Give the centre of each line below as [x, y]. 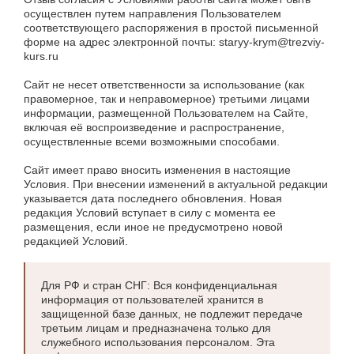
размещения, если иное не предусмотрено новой [153, 227]
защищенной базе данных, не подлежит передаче [172, 314]
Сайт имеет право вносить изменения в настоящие [157, 170]
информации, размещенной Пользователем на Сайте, [166, 113]
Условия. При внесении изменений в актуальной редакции [176, 184]
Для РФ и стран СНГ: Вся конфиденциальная [159, 285]
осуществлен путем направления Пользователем [153, 13]
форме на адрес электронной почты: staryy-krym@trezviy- [174, 42]
